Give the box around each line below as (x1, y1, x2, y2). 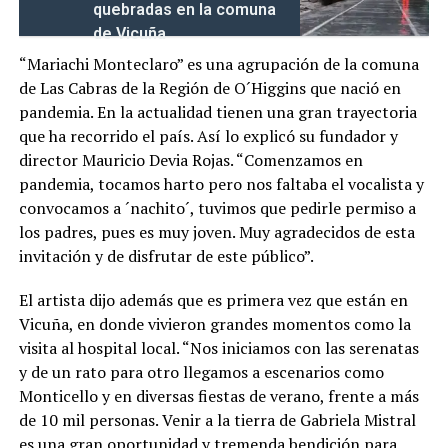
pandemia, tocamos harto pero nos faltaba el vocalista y (18, 172, 424, 195)
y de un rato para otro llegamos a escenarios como (18, 360, 384, 383)
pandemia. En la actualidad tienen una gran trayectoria (18, 100, 417, 123)
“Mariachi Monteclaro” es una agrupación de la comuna (18, 52, 419, 75)
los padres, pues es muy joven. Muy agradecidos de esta (18, 220, 415, 243)
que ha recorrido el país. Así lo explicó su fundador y (18, 124, 398, 147)
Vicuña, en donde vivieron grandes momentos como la (18, 312, 411, 335)
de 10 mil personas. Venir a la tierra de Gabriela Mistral (18, 408, 416, 431)
